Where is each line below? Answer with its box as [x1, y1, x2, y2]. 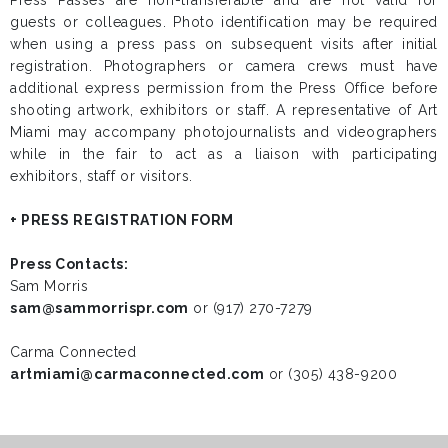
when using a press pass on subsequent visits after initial [10, 35, 438, 52]
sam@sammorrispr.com [10, 299, 189, 316]
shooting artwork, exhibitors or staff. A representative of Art [10, 101, 438, 118]
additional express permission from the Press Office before [10, 79, 438, 96]
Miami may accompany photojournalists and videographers [10, 123, 438, 140]
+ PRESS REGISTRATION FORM [10, 211, 234, 228]
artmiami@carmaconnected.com [10, 365, 265, 382]
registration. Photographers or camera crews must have [10, 57, 438, 74]
